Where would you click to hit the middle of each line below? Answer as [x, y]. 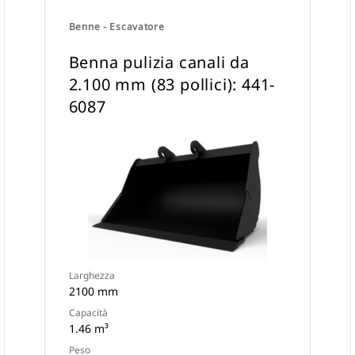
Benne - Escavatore [116, 27]
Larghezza [92, 275]
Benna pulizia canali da [159, 62]
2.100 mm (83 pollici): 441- [172, 84]
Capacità [88, 313]
